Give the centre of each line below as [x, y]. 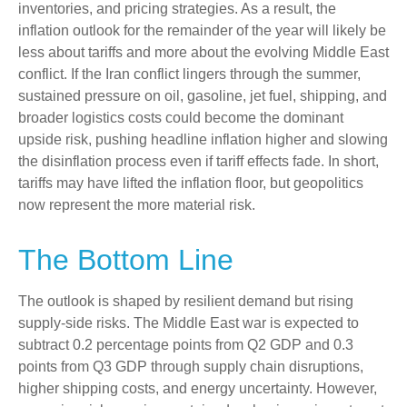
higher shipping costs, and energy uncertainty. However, [198, 389]
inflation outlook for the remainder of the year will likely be [202, 31]
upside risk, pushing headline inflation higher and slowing [203, 140]
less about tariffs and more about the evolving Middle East [203, 53]
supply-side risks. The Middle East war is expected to [189, 323]
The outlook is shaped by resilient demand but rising [186, 302]
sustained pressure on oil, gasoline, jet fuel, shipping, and [203, 96]
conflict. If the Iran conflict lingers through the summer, [189, 74]
